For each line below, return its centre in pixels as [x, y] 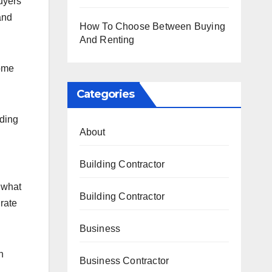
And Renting [107, 40]
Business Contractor [124, 261]
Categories [105, 94]
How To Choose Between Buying [152, 26]
